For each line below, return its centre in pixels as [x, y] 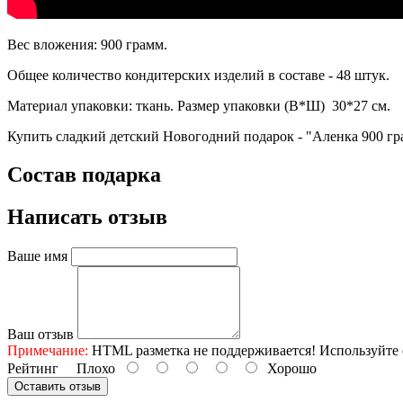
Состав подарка [84, 175]
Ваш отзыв [40, 335]
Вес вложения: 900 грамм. [87, 45]
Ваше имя [37, 256]
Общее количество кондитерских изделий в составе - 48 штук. [198, 76]
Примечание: [48, 351]
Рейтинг [33, 369]
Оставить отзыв [58, 387]
